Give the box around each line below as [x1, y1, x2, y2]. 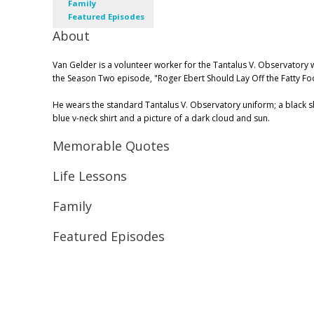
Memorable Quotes [53, 137, 170, 155]
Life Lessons [53, 168, 127, 185]
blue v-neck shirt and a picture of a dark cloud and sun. [53, 112, 270, 125]
